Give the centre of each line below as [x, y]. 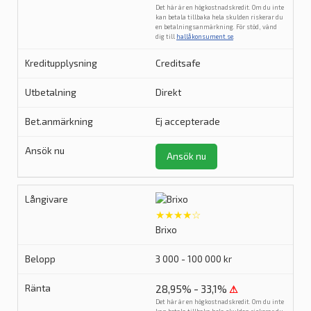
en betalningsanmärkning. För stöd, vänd [216, 27]
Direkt [168, 92]
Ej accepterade [188, 121]
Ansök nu [186, 156]
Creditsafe [178, 63]
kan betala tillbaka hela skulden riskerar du [219, 17]
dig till [166, 36]
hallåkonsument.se [205, 36]
